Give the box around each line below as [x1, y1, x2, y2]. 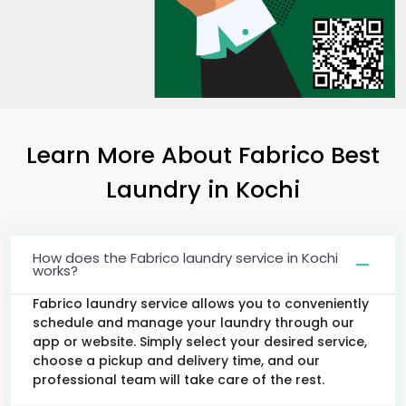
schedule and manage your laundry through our [33, 313, 354, 332]
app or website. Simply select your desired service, [33, 332, 367, 351]
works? [33, 260, 78, 280]
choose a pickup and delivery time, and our [33, 351, 320, 370]
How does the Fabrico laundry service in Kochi [33, 247, 338, 267]
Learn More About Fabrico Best [26, 138, 380, 171]
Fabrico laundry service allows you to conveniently [33, 294, 369, 313]
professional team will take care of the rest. [33, 370, 324, 389]
